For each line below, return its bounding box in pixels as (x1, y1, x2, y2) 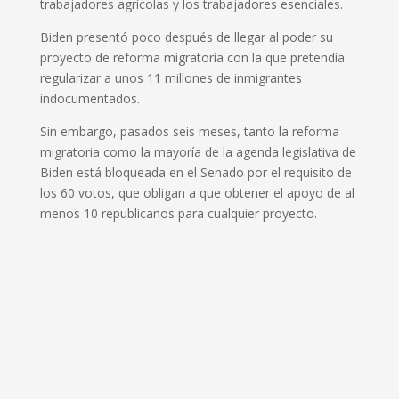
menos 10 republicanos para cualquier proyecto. (39, 204, 317, 222)
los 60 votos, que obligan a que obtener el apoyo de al (39, 183, 354, 201)
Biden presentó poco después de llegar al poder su (39, 28, 333, 45)
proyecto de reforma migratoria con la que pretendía (39, 48, 345, 66)
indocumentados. (39, 89, 140, 107)
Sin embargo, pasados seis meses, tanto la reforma (39, 122, 339, 140)
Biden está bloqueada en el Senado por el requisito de (39, 163, 352, 181)
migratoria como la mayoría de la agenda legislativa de (39, 142, 356, 160)
